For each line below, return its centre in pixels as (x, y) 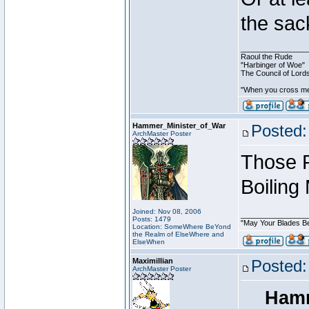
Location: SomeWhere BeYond (182, 227)
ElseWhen (149, 242)
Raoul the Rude (267, 57)
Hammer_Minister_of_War (179, 126)
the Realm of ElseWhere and (178, 234)
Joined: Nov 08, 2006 (167, 211)
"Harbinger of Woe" (273, 65)
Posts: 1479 (152, 219)
